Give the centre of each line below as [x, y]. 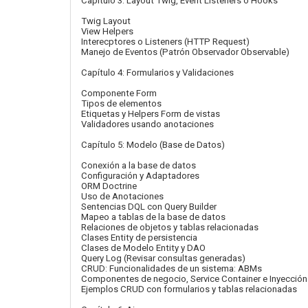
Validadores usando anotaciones [147, 124]
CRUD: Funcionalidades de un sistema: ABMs [172, 268]
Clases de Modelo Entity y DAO [143, 248]
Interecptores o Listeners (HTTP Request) [165, 42]
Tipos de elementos [121, 103]
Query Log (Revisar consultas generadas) [163, 258]
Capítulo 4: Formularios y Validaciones [157, 73]
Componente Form [119, 93]
